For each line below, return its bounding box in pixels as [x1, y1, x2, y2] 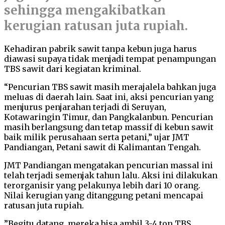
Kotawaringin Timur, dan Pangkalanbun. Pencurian [4, 111, 213, 122]
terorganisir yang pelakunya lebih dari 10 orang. [4, 180, 200, 190]
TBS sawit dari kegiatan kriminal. [4, 63, 141, 74]
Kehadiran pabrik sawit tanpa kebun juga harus [4, 43, 197, 54]
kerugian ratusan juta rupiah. [4, 18, 188, 34]
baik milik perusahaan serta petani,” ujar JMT [4, 132, 189, 142]
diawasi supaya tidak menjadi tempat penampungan [4, 53, 216, 64]
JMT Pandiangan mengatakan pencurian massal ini [4, 160, 213, 170]
